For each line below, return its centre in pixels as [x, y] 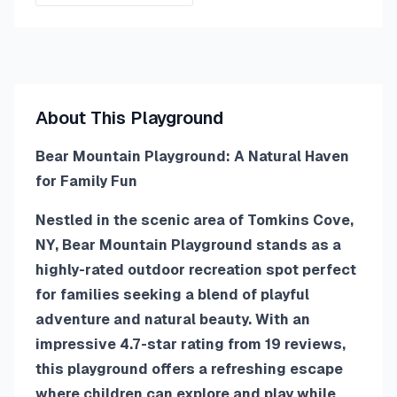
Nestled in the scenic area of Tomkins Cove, [195, 220]
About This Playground [129, 118]
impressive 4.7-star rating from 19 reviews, [191, 344]
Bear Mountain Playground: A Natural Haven [192, 156]
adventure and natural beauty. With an [173, 319]
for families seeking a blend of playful [172, 295]
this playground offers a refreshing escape [189, 369]
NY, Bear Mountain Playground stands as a [188, 245]
